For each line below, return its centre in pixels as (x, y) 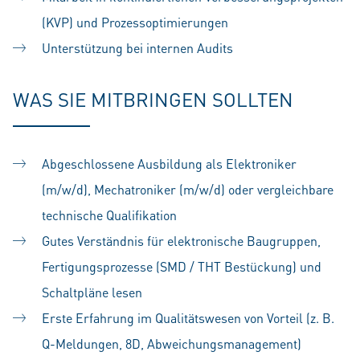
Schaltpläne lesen (92, 292)
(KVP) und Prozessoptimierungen (135, 22)
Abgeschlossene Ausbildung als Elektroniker (169, 164)
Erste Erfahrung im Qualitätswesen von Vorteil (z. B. (188, 318)
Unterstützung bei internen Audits (137, 48)
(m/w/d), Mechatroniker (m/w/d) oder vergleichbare (188, 189)
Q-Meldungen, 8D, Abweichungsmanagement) (172, 344)
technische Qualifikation (109, 215)
